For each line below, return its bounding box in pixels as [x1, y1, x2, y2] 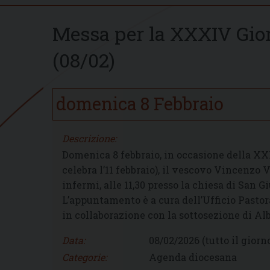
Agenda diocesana [149, 251, 237, 264]
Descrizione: [62, 132, 116, 145]
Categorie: [62, 251, 107, 264]
